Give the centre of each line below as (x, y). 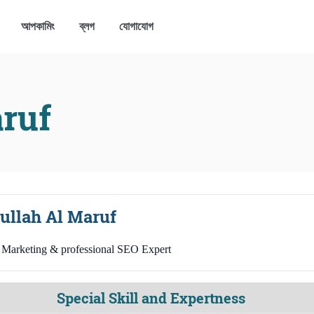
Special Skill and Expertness (151, 298)
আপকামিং (37, 26)
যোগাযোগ (137, 26)
